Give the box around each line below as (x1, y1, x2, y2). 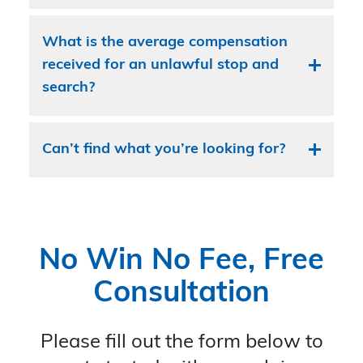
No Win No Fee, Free (39, 246, 324, 276)
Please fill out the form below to (40, 332, 323, 352)
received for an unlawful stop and (42, 57, 279, 73)
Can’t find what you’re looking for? (42, 141, 285, 157)
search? (42, 79, 95, 96)
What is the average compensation (42, 34, 288, 50)
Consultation (93, 279, 270, 309)
